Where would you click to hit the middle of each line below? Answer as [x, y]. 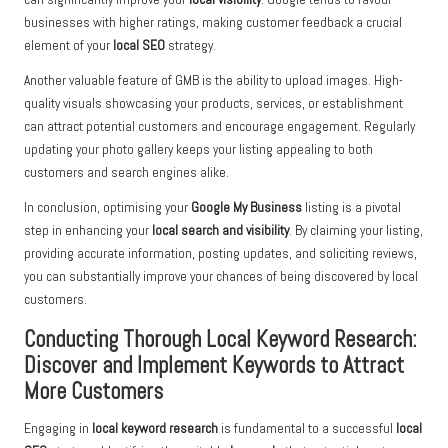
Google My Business [246, 207]
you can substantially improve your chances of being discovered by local [221, 276]
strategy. [190, 45]
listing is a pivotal [351, 207]
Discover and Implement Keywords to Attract [214, 365]
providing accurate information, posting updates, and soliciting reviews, [220, 253]
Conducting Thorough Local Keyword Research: [220, 339]
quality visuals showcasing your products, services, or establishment [213, 103]
